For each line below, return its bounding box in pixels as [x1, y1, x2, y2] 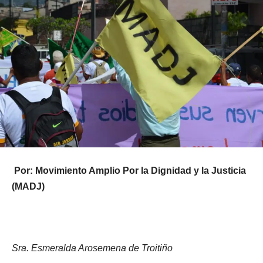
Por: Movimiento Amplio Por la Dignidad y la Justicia [14, 166, 246, 176]
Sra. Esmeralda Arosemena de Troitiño [12, 243, 173, 254]
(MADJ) [12, 181, 45, 192]
